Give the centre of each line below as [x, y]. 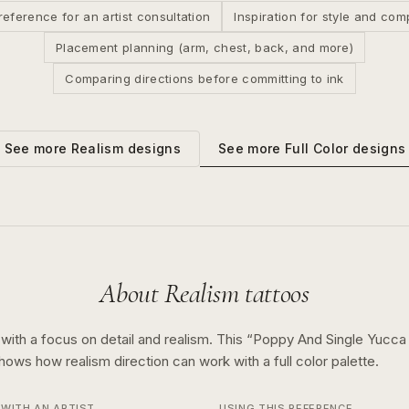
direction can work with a [194, 361]
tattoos [274, 294]
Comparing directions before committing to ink [204, 79]
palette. [353, 361]
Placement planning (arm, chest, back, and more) [204, 47]
